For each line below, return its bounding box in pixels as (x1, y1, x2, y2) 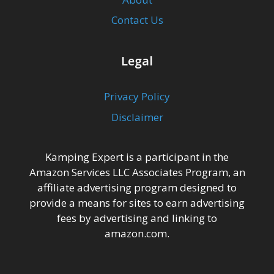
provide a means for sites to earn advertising (29, 195, 245, 210)
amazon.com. (105, 226, 169, 240)
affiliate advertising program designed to (37, 180, 237, 194)
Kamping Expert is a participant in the (45, 149, 229, 164)
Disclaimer (111, 109, 163, 124)
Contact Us (111, 13, 163, 28)
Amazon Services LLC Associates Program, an (29, 165, 245, 179)
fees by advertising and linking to (57, 210, 217, 225)
